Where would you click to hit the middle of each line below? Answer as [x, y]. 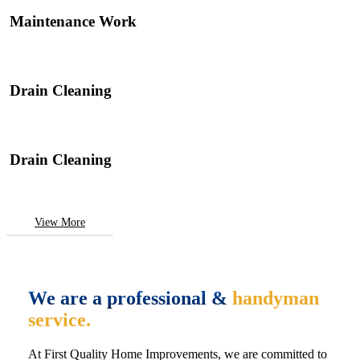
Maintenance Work [74, 21]
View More [60, 222]
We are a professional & [130, 299]
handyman [275, 299]
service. [59, 320]
